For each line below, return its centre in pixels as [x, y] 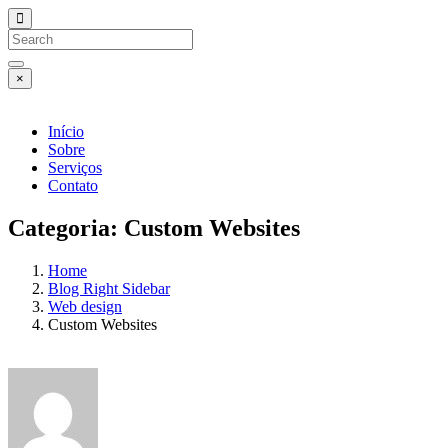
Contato [73, 185]
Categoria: [66, 227]
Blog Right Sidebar [109, 288]
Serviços [75, 167]
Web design [85, 306]
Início [66, 131]
